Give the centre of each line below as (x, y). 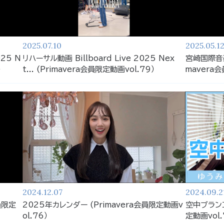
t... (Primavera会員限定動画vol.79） (89, 69)
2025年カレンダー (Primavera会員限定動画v (103, 204)
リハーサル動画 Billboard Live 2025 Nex (99, 58)
